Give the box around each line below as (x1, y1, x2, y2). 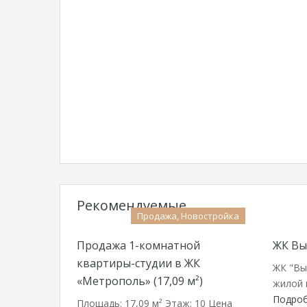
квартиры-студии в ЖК (77, 256, 200, 271)
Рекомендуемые (77, 196, 186, 214)
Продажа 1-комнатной (77, 238, 200, 253)
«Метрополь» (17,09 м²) (77, 273, 203, 288)
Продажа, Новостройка (137, 210, 239, 222)
